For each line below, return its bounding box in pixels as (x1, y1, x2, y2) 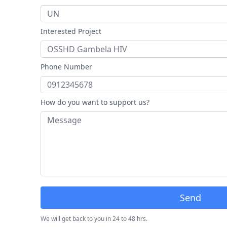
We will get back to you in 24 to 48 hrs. (41, 214, 147, 223)
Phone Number (41, 61, 92, 71)
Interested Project (41, 26, 101, 36)
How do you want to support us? (41, 97, 149, 107)
